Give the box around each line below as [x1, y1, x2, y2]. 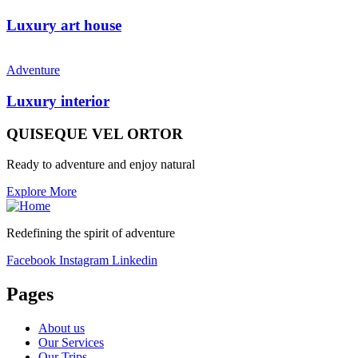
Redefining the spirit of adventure [6, 226, 175, 241]
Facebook [6, 253, 56, 268]
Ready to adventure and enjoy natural [6, 157, 195, 172]
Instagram [59, 253, 109, 268]
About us [38, 321, 85, 336]
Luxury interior [6, 92, 109, 109]
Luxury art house [6, 16, 121, 34]
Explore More [6, 185, 77, 199]
